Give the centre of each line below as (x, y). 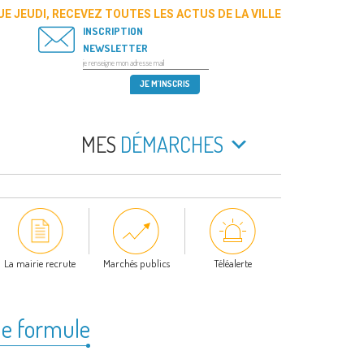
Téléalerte (233, 264)
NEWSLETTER (115, 48)
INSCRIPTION (113, 31)
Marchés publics (136, 264)
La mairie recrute (40, 264)
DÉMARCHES (170, 144)
